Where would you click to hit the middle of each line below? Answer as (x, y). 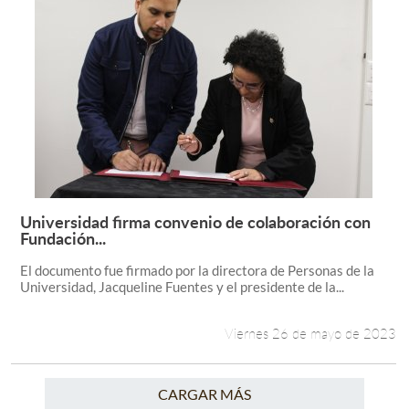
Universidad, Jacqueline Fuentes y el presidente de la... (182, 287)
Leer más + (306, 235)
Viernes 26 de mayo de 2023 (311, 333)
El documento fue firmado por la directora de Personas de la (197, 270)
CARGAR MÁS (204, 394)
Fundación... (63, 238)
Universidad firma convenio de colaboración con (195, 221)
